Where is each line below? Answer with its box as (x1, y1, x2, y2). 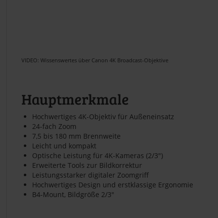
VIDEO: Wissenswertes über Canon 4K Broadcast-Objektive (21, 57, 168, 64)
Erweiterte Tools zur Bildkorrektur (32, 160, 142, 170)
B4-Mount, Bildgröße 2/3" (32, 189, 114, 199)
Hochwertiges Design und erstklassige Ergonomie (32, 180, 193, 189)
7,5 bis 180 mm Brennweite (32, 131, 121, 141)
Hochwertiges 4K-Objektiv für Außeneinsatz (32, 111, 174, 121)
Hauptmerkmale (21, 89, 129, 109)
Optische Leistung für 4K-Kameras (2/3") (32, 150, 163, 160)
